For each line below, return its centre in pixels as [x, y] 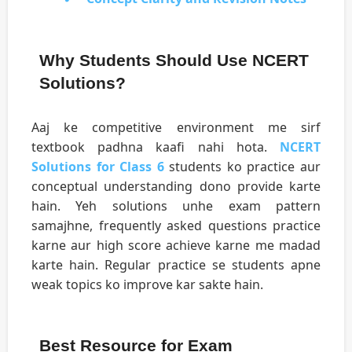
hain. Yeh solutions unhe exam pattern [176, 206]
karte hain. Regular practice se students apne [176, 265]
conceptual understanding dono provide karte [176, 187]
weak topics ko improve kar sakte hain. [147, 285]
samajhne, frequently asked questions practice [176, 226]
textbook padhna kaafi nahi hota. [156, 147]
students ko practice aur [242, 167]
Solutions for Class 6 [98, 167]
